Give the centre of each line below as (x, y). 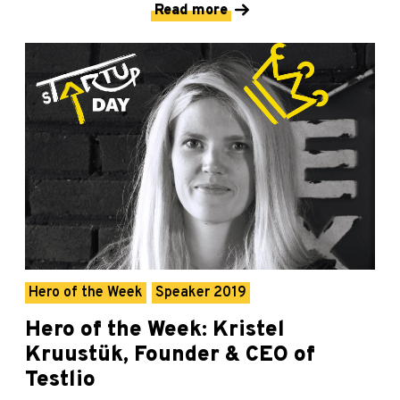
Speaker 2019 (201, 293)
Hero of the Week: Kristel (155, 331)
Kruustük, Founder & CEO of (170, 356)
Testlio (60, 381)
